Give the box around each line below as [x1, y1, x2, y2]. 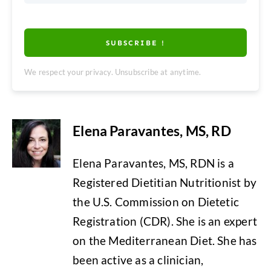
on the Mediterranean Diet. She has [73, 233, 257, 248]
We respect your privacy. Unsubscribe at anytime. [24, 67, 201, 77]
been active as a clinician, [73, 253, 204, 267]
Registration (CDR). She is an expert [73, 214, 257, 229]
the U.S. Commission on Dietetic [73, 195, 240, 209]
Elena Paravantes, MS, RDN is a [73, 156, 234, 171]
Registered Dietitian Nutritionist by [73, 175, 256, 190]
